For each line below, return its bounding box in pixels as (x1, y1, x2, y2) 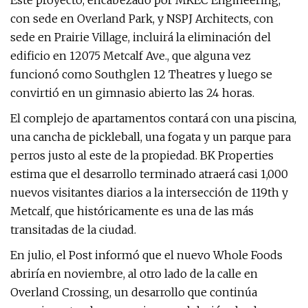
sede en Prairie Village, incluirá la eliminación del (10, 30, 271, 44)
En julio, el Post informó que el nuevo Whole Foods (10, 248, 283, 262)
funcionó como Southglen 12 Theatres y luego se (10, 67, 272, 81)
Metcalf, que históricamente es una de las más (10, 204, 254, 218)
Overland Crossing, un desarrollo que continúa (10, 285, 257, 299)
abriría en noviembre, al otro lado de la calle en (10, 267, 258, 280)
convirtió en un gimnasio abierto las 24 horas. (10, 86, 254, 100)
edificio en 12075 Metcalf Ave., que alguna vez (10, 49, 251, 63)
